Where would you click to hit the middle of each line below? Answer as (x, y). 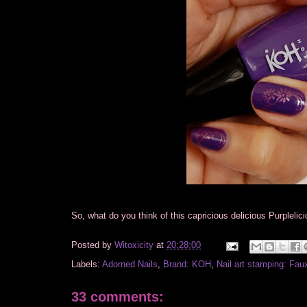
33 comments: (118, 296)
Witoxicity (135, 245)
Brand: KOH (187, 264)
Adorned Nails (130, 264)
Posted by (93, 245)
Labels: (87, 264)
